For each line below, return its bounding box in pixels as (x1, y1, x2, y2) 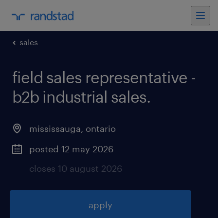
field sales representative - (12, 68, 196, 86)
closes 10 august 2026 (29, 163, 122, 174)
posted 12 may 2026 (29, 144, 113, 154)
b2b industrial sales (12, 88, 146, 106)
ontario (86, 123, 116, 134)
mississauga (29, 123, 81, 134)
